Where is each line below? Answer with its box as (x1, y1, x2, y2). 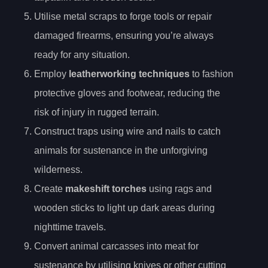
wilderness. (34, 165, 83, 175)
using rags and (147, 184, 212, 194)
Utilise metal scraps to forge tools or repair (34, 11, 212, 22)
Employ (34, 69, 69, 80)
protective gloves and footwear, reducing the (34, 88, 220, 99)
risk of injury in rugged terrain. (34, 107, 159, 118)
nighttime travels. (34, 222, 106, 233)
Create (34, 184, 65, 194)
